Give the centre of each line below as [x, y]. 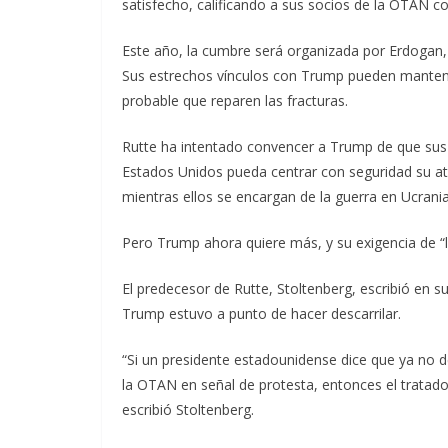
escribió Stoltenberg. [188, 409]
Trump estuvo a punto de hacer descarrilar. [261, 313]
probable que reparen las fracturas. [235, 100]
